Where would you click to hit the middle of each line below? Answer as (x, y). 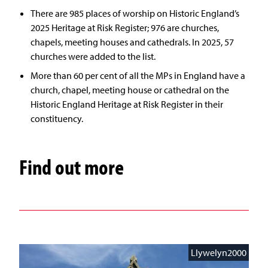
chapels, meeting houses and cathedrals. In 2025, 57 (133, 42)
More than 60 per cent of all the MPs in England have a (138, 76)
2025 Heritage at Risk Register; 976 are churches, (125, 28)
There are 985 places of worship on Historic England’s (135, 13)
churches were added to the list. (93, 57)
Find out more (71, 167)
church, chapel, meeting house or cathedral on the (130, 90)
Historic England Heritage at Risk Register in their (127, 104)
